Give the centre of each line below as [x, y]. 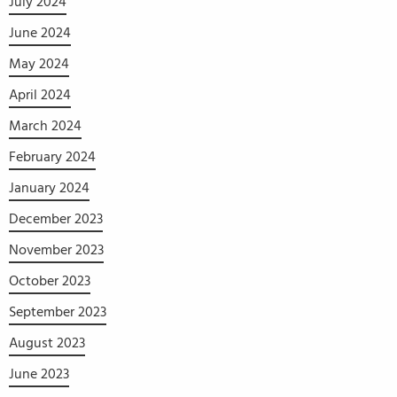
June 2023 [39, 374]
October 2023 [50, 280]
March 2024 [45, 125]
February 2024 [52, 156]
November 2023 [56, 249]
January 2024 [49, 187]
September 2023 [58, 311]
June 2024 [40, 32]
